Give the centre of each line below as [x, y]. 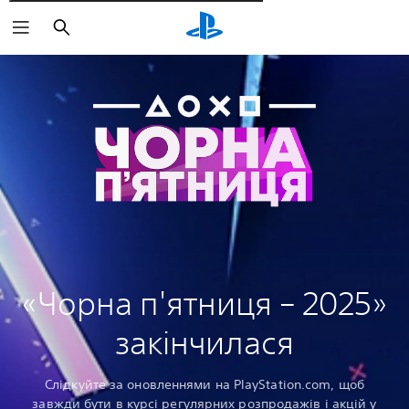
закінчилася [204, 343]
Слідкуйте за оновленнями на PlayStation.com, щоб [204, 385]
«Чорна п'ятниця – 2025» [204, 304]
